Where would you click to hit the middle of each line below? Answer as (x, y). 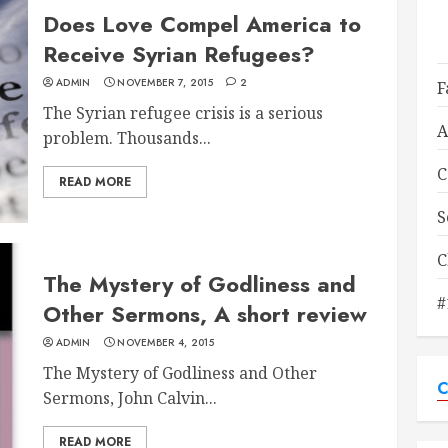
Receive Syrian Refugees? (179, 53)
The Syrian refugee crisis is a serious (183, 112)
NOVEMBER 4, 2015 (166, 342)
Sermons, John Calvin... (130, 397)
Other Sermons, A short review (205, 313)
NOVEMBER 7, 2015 (165, 82)
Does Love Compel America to (202, 23)
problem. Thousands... (127, 137)
